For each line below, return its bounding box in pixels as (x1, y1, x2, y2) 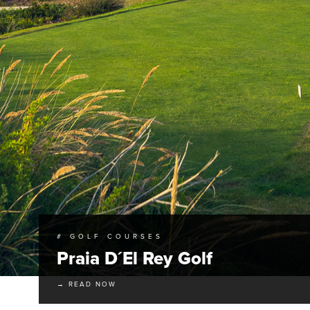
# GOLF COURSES (57, 232, 163, 241)
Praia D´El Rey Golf (57, 247, 212, 269)
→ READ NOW (57, 280, 116, 289)
